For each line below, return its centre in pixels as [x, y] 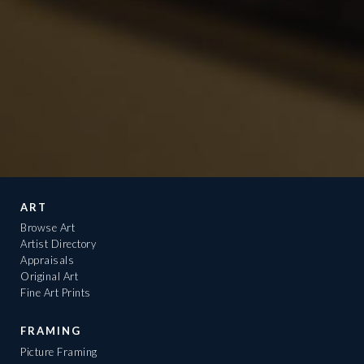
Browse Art [48, 228]
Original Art [49, 277]
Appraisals [47, 260]
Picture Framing [59, 351]
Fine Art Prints [56, 293]
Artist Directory [58, 244]
